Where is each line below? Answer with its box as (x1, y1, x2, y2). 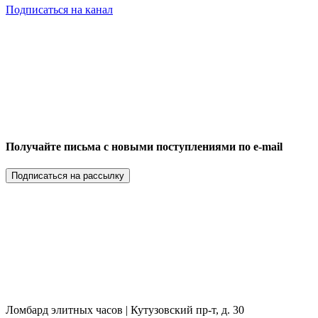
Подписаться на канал (6, 3, 113, 16)
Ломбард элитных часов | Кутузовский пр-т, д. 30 (6, 304, 244, 317)
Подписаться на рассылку (11, 170, 124, 182)
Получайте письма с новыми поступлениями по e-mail (6, 140, 283, 153)
